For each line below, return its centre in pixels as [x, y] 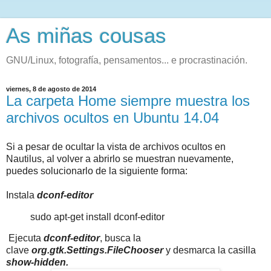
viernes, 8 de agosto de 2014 [51, 89]
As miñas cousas [86, 36]
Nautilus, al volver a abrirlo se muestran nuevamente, [120, 158]
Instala [21, 195]
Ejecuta [25, 238]
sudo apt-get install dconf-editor [99, 217]
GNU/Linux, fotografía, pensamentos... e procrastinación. [127, 60]
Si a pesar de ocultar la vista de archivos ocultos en [116, 146]
